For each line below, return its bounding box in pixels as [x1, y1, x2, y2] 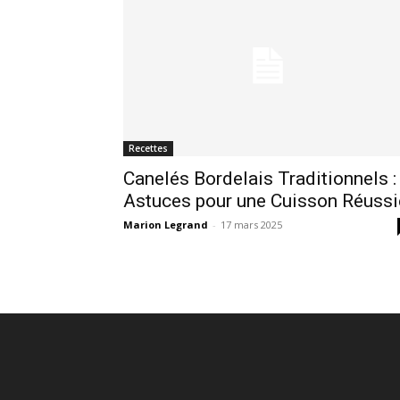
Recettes [129, 141, 168, 154]
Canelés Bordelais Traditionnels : [123, 167, 396, 189]
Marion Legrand [123, 217, 208, 231]
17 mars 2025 [221, 217, 282, 231]
